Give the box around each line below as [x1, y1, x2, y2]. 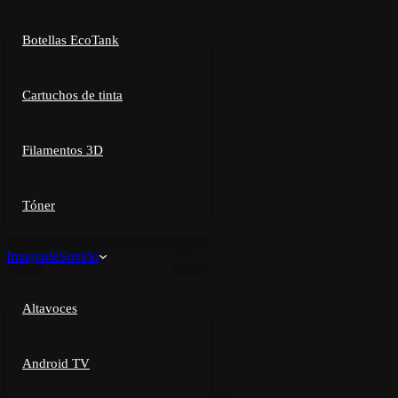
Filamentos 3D [22, 143, 103, 157]
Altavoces [22, 301, 77, 315]
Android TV [22, 356, 90, 370]
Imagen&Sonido [6, 249, 99, 264]
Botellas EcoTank [22, 33, 119, 47]
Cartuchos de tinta [22, 88, 123, 102]
